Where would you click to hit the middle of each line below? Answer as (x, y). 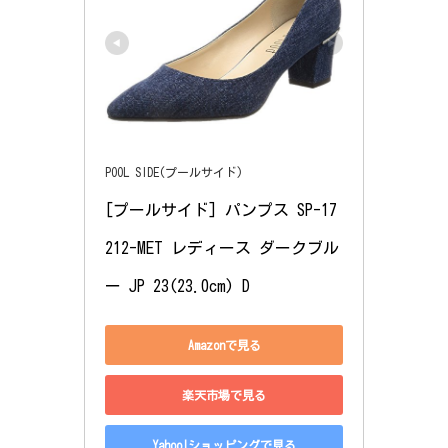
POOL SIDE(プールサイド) (174, 172)
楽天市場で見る (224, 394)
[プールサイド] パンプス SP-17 (221, 210)
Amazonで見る (224, 344)
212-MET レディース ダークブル (222, 248)
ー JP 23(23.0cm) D (177, 286)
